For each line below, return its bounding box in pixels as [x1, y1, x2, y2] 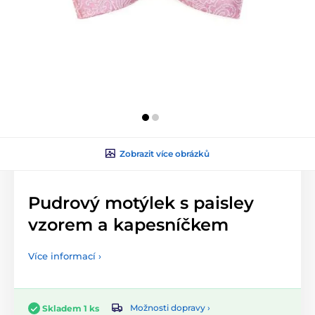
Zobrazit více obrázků [120, 148, 210, 159]
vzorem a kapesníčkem [28, 214, 229, 235]
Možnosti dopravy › [130, 302, 210, 314]
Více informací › [28, 250, 101, 262]
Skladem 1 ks [42, 302, 99, 314]
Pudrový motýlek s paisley [28, 192, 254, 213]
